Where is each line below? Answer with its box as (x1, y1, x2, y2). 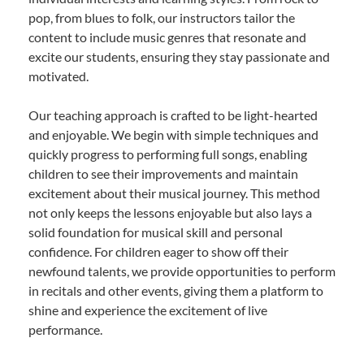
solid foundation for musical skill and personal (28, 224, 283, 240)
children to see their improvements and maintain (28, 166, 298, 182)
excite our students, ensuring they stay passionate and (28, 49, 330, 65)
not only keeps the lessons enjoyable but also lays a (28, 205, 312, 221)
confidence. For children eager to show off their (28, 244, 288, 260)
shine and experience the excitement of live (28, 302, 267, 318)
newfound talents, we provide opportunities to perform (28, 263, 336, 279)
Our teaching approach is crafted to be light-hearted (28, 107, 318, 123)
